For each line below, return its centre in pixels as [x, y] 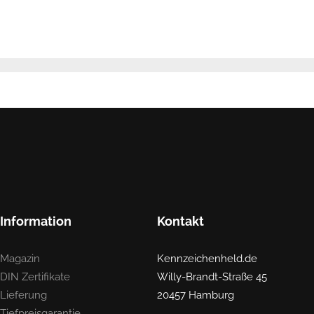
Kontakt [180, 221]
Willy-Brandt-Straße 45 [212, 277]
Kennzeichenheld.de [207, 258]
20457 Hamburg [196, 295]
